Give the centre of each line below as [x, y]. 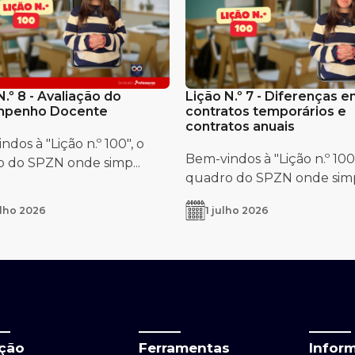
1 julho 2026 [237, 210]
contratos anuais [240, 126]
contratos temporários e [266, 111]
